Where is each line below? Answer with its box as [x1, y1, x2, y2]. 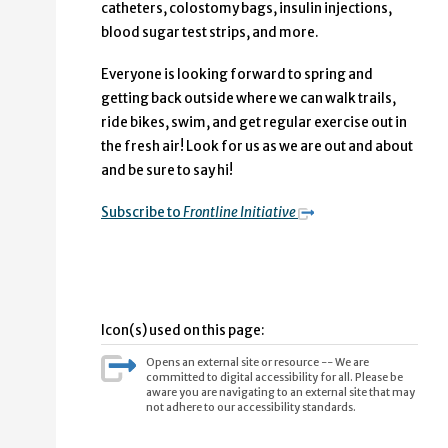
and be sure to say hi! [101, 162, 233, 180]
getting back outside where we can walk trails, [101, 90, 396, 108]
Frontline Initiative [181, 204, 298, 222]
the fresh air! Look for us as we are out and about [101, 138, 413, 156]
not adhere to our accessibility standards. [145, 400, 356, 415]
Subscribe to [101, 204, 181, 222]
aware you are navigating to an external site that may [145, 385, 415, 400]
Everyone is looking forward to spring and [101, 66, 373, 84]
